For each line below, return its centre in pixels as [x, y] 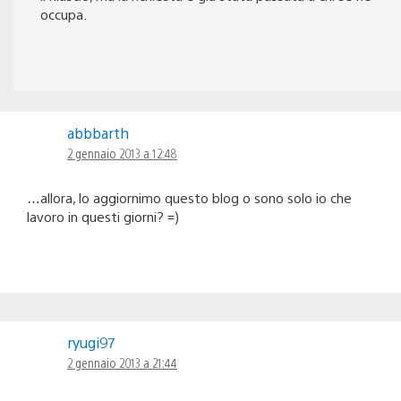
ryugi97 [91, 343]
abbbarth [98, 133]
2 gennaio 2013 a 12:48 [122, 154]
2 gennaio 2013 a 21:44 [122, 363]
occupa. [64, 14]
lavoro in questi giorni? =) [103, 217]
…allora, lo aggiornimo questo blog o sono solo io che [189, 198]
